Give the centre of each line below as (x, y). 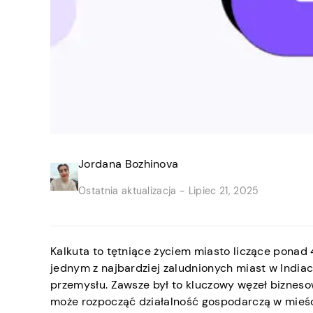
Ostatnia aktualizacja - (132, 191)
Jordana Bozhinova (129, 164)
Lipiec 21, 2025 (222, 191)
